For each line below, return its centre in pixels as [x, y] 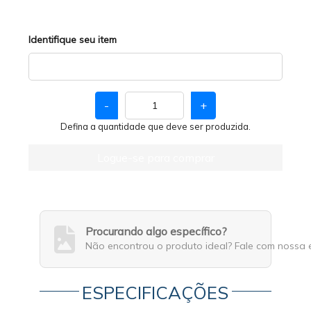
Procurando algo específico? [157, 231]
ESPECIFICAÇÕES [155, 292]
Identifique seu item [73, 40]
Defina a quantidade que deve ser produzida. [155, 126]
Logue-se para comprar [155, 158]
